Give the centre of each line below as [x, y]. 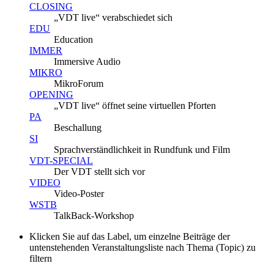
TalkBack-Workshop [94, 216]
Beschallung [78, 128]
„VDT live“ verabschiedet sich [113, 18]
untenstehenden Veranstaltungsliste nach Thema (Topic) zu [143, 248]
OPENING [51, 95]
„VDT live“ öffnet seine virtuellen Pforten [135, 106]
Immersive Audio [87, 62]
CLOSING [51, 7]
